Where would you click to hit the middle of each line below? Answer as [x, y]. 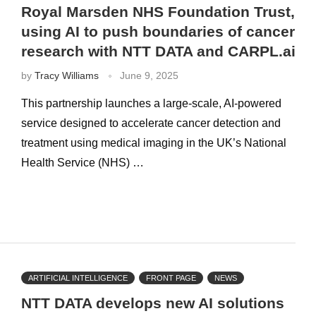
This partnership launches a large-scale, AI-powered [151, 103]
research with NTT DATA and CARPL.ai [158, 51]
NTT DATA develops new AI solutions [152, 303]
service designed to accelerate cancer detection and [151, 123]
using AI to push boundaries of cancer [158, 31]
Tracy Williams [66, 75]
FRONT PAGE [171, 278]
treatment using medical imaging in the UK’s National [153, 142]
